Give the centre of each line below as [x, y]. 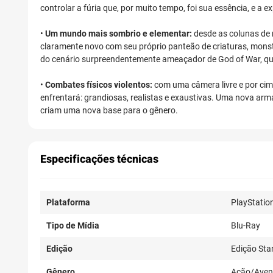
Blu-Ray [246, 226]
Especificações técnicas [99, 160]
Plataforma [68, 203]
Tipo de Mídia [73, 226]
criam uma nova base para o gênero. [109, 111]
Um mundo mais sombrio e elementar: [119, 34]
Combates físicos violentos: [100, 85]
